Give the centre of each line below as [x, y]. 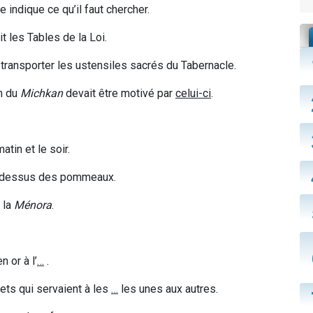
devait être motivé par [119, 94]
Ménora [33, 205]
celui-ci [193, 94]
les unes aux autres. [168, 289]
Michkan [42, 94]
